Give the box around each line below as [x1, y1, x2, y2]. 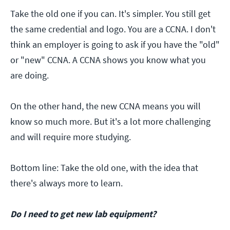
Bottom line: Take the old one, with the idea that [10, 162, 198, 174]
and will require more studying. [10, 131, 131, 143]
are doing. [10, 69, 49, 82]
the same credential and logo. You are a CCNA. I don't [10, 23, 216, 35]
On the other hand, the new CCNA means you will [10, 100, 201, 112]
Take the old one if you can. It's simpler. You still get [10, 8, 210, 20]
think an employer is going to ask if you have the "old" [10, 39, 220, 51]
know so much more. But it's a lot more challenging [10, 116, 210, 128]
